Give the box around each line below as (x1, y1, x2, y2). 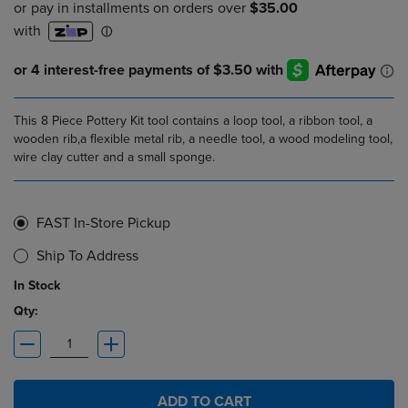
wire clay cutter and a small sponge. (14, 149, 215, 166)
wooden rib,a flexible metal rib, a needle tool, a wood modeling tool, (14, 131, 393, 148)
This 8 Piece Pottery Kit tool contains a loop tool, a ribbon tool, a (14, 113, 372, 129)
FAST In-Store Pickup (36, 214, 170, 233)
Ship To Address (36, 247, 138, 266)
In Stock (14, 278, 60, 294)
